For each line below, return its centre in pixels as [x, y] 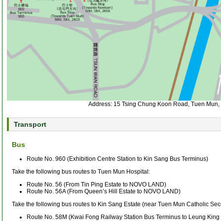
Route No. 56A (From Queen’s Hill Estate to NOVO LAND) [104, 191]
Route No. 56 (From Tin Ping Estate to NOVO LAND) [96, 184]
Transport [30, 124]
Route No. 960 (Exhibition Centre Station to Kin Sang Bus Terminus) [117, 159]
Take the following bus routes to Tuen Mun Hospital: [81, 171]
